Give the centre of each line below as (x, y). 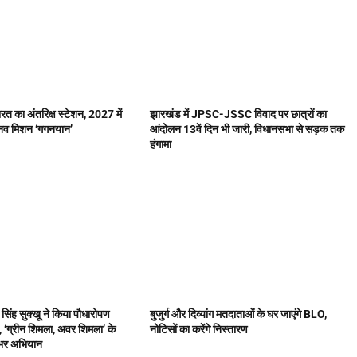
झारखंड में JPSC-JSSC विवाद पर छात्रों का (238, 114)
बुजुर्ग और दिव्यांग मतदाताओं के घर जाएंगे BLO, (238, 314)
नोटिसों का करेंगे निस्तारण (199, 329)
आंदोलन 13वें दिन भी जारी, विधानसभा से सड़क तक (247, 129)
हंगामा (161, 144)
